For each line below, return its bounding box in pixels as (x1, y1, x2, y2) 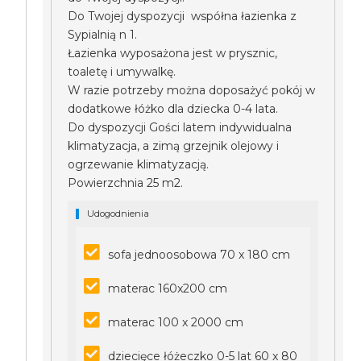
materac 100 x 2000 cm (108, 315, 244, 330)
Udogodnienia (87, 208, 150, 219)
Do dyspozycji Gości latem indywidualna (68, 120, 293, 135)
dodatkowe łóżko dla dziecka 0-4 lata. (68, 102, 279, 116)
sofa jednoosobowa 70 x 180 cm (108, 247, 291, 262)
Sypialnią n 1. (68, 27, 138, 42)
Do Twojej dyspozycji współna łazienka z (68, 9, 297, 23)
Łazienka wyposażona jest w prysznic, (68, 46, 278, 60)
